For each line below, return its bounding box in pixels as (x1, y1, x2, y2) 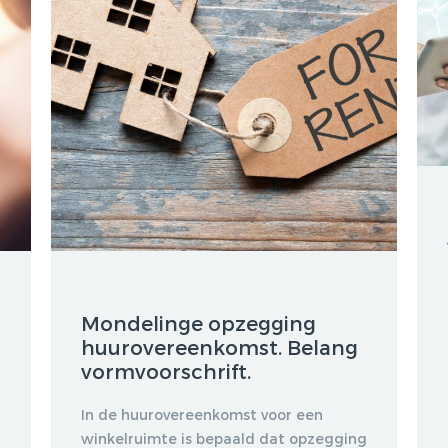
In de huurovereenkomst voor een (80, 405, 323, 423)
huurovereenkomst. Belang (80, 334, 358, 359)
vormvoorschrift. (80, 358, 251, 383)
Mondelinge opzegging (80, 310, 316, 335)
